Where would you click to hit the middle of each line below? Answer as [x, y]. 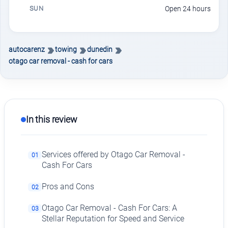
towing [66, 50]
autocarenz [27, 50]
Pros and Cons [68, 187]
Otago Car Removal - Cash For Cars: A [110, 208]
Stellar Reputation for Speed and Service [113, 219]
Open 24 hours [188, 9]
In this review [52, 120]
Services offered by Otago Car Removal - [114, 155]
